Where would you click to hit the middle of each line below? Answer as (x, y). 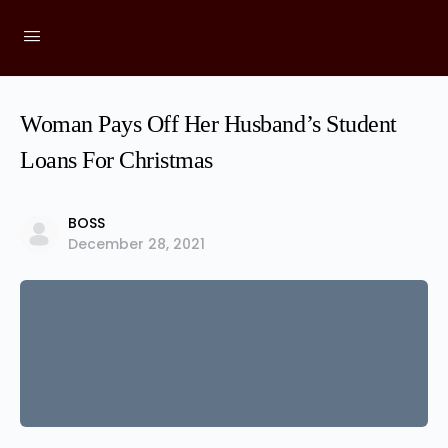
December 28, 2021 (136, 244)
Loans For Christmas (116, 160)
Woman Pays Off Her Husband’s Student (208, 124)
